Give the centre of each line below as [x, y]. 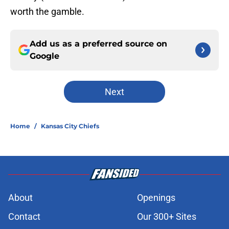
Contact [24, 217]
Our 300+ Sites [167, 217]
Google [44, 56]
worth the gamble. [47, 12]
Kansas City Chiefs [70, 126]
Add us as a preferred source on [98, 44]
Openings [156, 198]
